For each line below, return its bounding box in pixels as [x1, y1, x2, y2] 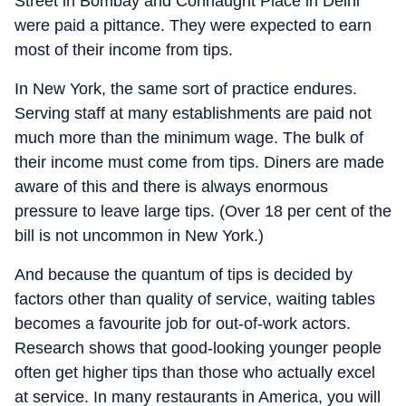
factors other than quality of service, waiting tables [14, 290, 375, 308]
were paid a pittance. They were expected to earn [14, 16, 372, 34]
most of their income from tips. [14, 41, 233, 59]
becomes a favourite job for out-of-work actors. [14, 314, 351, 333]
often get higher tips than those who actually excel [14, 363, 375, 382]
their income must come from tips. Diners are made [14, 153, 384, 171]
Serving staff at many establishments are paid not [14, 104, 372, 122]
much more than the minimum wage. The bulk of [14, 129, 363, 147]
